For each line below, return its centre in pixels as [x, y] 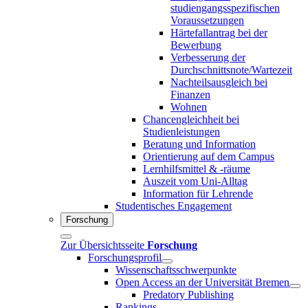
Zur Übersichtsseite [104, 245]
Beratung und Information [199, 144]
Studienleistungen [181, 131]
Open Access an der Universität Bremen [202, 282]
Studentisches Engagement [174, 206]
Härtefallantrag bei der [219, 32]
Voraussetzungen [207, 20]
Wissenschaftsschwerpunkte [176, 269]
